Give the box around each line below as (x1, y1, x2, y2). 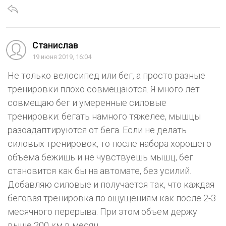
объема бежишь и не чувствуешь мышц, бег (8, 151, 193, 162)
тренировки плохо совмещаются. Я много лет (8, 83, 200, 94)
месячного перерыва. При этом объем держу (8, 206, 197, 217)
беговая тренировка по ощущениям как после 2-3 (8, 192, 216, 203)
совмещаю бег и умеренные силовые (8, 97, 166, 108)
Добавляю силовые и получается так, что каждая (8, 179, 214, 190)
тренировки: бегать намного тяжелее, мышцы (8, 110, 201, 122)
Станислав (32, 39, 78, 50)
